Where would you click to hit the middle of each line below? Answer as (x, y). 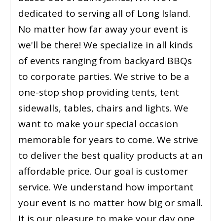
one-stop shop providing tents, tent (99, 92)
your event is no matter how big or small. (110, 203)
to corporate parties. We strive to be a (104, 77)
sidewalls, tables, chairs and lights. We (103, 108)
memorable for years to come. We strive (108, 140)
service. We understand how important (106, 187)
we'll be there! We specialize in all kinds (106, 45)
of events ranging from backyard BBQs (105, 61)
